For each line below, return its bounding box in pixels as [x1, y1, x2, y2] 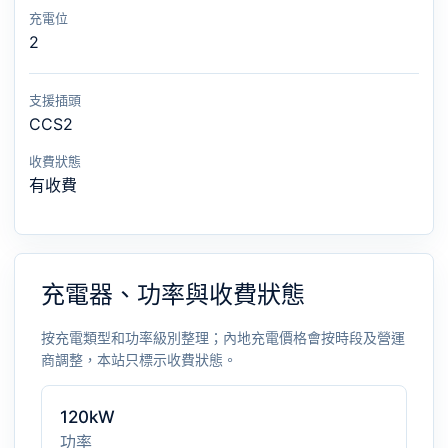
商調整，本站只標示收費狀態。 [41, 351, 237, 368]
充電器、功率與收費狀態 [41, 280, 305, 309]
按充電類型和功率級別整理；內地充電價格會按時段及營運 [41, 329, 405, 346]
